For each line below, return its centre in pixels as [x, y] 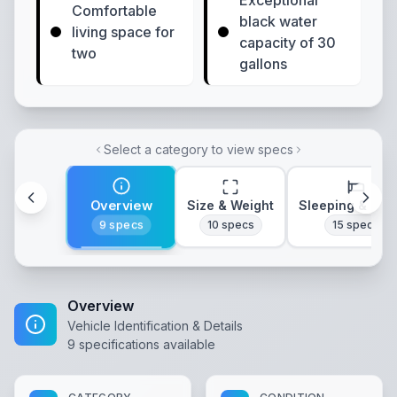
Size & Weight [230, 205]
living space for [123, 32]
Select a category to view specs [198, 149]
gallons [263, 64]
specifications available [145, 344]
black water [278, 21]
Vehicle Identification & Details [155, 326]
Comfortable [114, 11]
